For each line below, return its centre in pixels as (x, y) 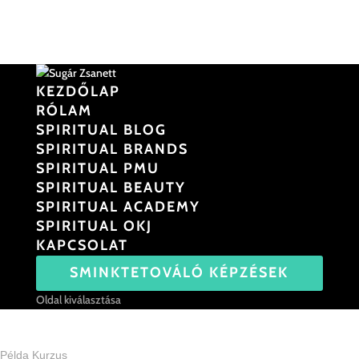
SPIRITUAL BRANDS (112, 149)
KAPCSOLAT (82, 245)
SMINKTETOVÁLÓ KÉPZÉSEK (179, 272)
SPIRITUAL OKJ (94, 226)
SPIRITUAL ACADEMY (118, 207)
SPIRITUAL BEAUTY (111, 188)
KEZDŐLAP (78, 91)
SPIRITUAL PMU (97, 168)
